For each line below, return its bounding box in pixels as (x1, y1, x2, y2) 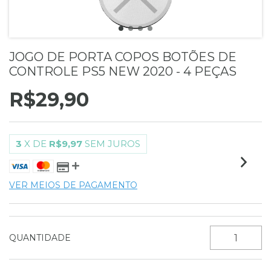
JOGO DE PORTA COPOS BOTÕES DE (9, 50, 237, 64)
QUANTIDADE (9, 232, 71, 243)
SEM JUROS (85, 138, 140, 149)
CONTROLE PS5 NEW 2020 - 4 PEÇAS (9, 64, 237, 79)
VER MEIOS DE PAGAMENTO (9, 180, 137, 191)
